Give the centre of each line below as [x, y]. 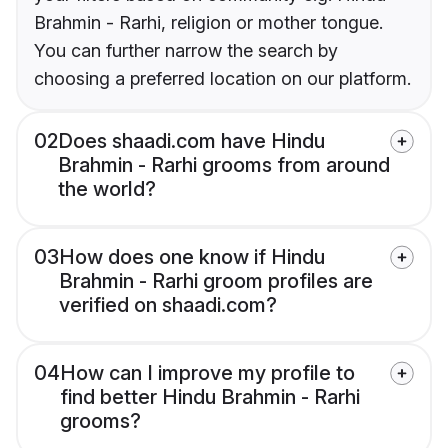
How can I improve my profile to [207, 373]
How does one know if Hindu [192, 257]
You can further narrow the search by [186, 51]
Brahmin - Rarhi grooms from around [224, 165]
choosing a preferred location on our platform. [222, 79]
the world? [107, 189]
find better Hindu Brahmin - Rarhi [210, 397]
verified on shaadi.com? [168, 305]
